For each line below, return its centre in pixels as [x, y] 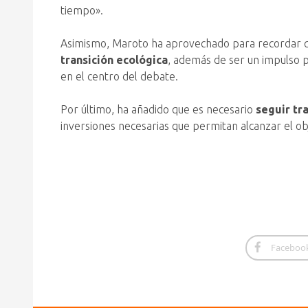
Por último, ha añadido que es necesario [157, 109]
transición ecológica [114, 60]
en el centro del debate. [119, 76]
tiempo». [82, 10]
